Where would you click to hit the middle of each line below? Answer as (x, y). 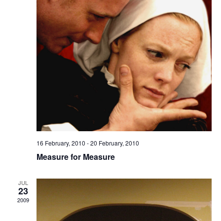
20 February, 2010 (114, 143)
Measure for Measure (75, 157)
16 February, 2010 (61, 143)
